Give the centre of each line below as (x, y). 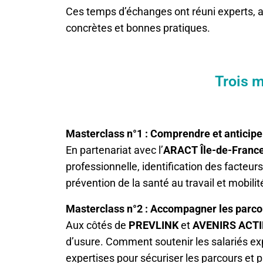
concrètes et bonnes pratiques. (138, 28)
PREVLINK (154, 225)
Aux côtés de (97, 225)
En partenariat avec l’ (114, 150)
